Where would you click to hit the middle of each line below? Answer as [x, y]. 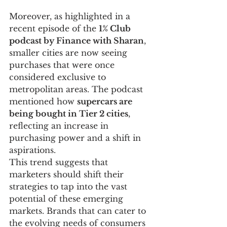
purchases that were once [63, 65]
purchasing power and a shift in [76, 138]
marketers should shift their [68, 175]
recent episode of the [54, 29]
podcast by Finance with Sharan [77, 41]
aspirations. [32, 150]
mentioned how [43, 102]
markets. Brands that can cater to [79, 211]
